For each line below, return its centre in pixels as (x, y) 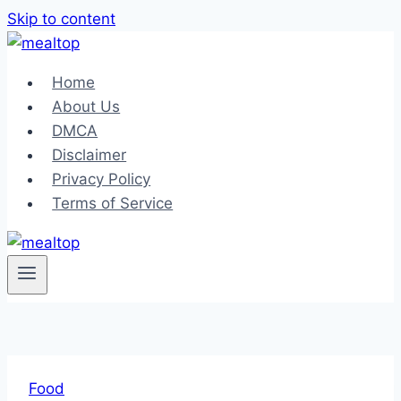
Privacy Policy (102, 179)
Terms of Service (113, 203)
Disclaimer (90, 155)
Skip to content (61, 19)
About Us (86, 107)
